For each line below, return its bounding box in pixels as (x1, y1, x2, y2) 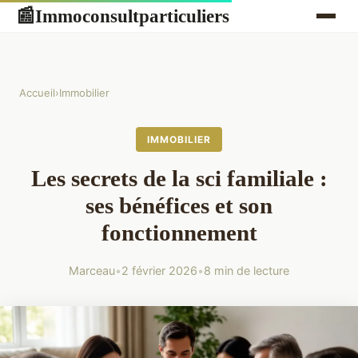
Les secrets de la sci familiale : (30, 165, 328, 192)
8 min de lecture (204, 264, 289, 278)
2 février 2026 (121, 264, 197, 278)
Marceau (69, 264, 115, 278)
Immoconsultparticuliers (35, 5, 229, 26)
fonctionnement (101, 220, 257, 246)
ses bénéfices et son (86, 193, 272, 219)
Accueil (19, 86, 55, 99)
